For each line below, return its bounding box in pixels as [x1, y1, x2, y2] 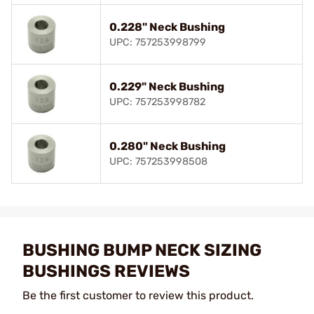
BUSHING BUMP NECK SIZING [22, 240, 261, 260]
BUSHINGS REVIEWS [22, 261, 190, 281]
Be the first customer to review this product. [22, 288, 254, 302]
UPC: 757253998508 [109, 155, 207, 168]
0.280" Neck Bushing [109, 139, 226, 153]
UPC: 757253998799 [109, 36, 206, 48]
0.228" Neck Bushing [109, 20, 225, 34]
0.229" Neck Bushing [109, 79, 224, 93]
